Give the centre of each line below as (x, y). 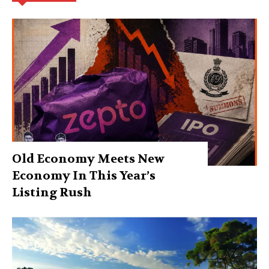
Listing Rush (52, 192)
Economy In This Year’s (84, 175)
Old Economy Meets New (88, 159)
